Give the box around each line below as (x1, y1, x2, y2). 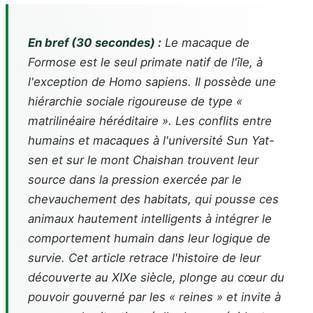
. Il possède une (188, 75, 276, 89)
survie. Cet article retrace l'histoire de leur (28, 251, 261, 265)
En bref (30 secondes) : (28, 36, 161, 50)
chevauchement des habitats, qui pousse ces (28, 192, 279, 206)
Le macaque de (161, 36, 249, 50)
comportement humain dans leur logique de (28, 231, 270, 245)
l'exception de (28, 75, 109, 89)
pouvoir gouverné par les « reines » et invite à (28, 290, 281, 304)
